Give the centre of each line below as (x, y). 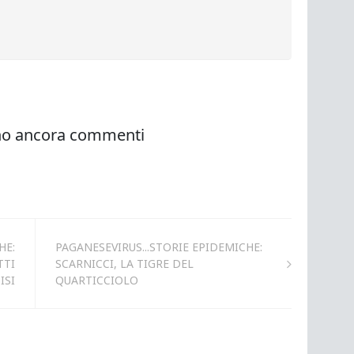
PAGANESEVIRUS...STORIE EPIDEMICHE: (158, 247)
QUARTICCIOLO (96, 280)
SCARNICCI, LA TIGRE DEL (124, 263)
